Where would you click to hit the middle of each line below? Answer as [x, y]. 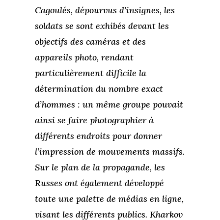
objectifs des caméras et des [90, 42]
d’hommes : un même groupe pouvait [109, 105]
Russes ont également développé [99, 183]
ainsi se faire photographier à [94, 120]
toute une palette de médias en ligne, [109, 199]
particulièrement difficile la [90, 73]
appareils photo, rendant [84, 57]
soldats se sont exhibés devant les [102, 26]
